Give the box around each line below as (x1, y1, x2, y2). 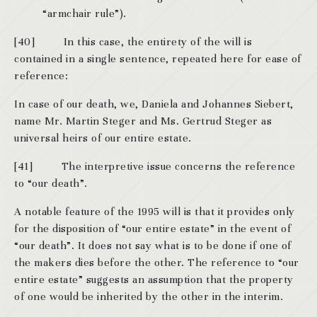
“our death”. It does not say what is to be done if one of (14, 239, 292, 252)
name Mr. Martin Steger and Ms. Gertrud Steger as (14, 115, 272, 127)
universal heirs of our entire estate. (14, 132, 192, 144)
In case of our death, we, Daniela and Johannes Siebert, (14, 98, 294, 110)
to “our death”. (14, 177, 88, 190)
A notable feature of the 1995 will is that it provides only (14, 205, 295, 218)
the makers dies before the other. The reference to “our (14, 256, 299, 269)
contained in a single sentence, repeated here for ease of (14, 52, 301, 65)
